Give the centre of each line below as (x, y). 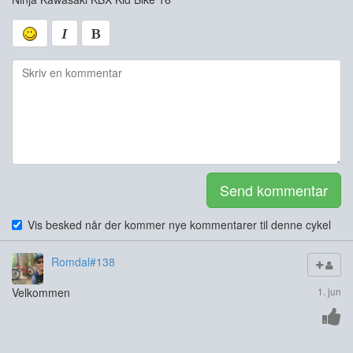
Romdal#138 (83, 262)
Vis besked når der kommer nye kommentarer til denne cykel (179, 225)
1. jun (329, 292)
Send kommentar (274, 190)
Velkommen (41, 293)
